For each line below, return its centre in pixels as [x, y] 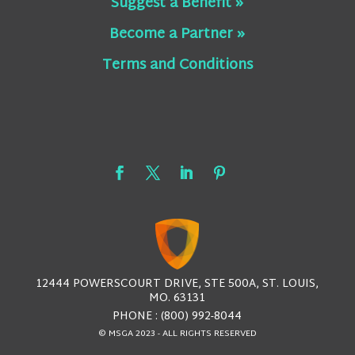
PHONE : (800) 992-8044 [177, 317]
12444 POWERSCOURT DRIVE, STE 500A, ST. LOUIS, [177, 284]
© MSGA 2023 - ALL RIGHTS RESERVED [177, 334]
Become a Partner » [177, 34]
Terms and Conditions [177, 65]
